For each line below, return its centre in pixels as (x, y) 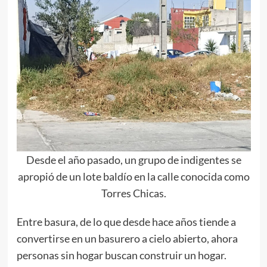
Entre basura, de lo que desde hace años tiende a (126, 222)
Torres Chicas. (133, 193)
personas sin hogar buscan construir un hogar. (121, 255)
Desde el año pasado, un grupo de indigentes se (133, 160)
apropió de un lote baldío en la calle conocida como (133, 177)
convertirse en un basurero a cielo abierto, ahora (127, 239)
